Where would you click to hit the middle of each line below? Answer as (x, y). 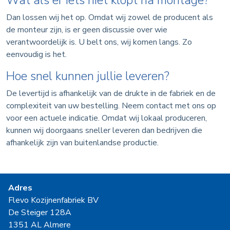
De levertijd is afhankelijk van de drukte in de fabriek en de (111, 94)
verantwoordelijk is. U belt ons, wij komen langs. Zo (99, 42)
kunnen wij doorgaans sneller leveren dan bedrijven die (104, 131)
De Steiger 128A (40, 213)
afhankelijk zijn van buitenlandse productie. (82, 143)
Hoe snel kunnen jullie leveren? (88, 76)
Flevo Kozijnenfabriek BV (53, 200)
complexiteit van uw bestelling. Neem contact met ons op (111, 106)
